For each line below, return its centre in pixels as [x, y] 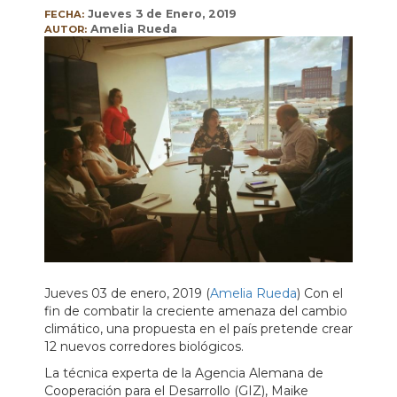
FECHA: [64, 15]
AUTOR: [66, 30]
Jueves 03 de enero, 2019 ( [127, 294]
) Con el [320, 294]
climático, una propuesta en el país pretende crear [198, 329]
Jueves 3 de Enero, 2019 [162, 14]
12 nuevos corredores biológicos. [144, 347]
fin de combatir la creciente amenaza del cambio [196, 311]
